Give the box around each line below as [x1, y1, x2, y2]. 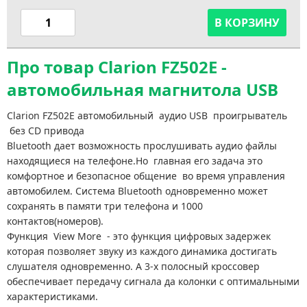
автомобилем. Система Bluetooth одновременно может [7, 184, 268, 197]
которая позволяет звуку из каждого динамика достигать [7, 245, 277, 258]
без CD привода [7, 124, 90, 137]
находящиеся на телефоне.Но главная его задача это [7, 154, 262, 167]
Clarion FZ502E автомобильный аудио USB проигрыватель [7, 109, 287, 122]
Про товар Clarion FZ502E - [7, 56, 227, 78]
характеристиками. [7, 290, 98, 303]
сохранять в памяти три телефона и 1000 [7, 199, 203, 212]
